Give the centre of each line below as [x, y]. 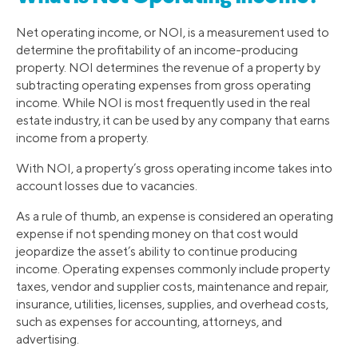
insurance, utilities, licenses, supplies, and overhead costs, [172, 304]
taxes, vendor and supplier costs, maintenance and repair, [172, 286]
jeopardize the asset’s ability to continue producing [157, 251]
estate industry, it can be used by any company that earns [173, 120]
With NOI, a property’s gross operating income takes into [174, 168]
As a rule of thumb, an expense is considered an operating [175, 216]
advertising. [48, 339]
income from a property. [82, 137]
